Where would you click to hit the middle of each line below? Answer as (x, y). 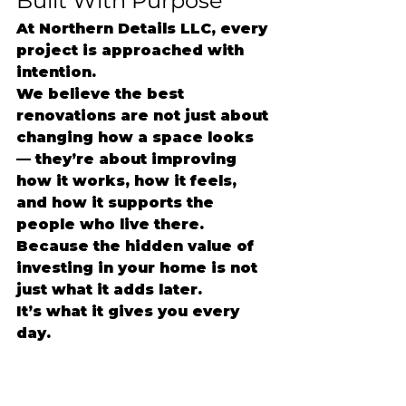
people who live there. (110, 224)
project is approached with (132, 50)
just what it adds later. (109, 290)
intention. (56, 72)
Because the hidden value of (137, 246)
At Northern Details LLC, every (144, 29)
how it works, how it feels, (129, 181)
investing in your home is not (139, 268)
